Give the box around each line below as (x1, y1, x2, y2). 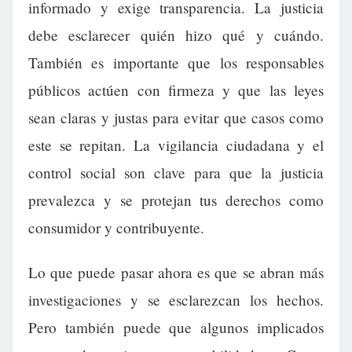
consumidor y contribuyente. (28, 218, 204, 238)
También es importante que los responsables (28, 53, 324, 73)
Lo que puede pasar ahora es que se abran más (28, 262, 324, 283)
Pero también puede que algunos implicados (28, 317, 324, 338)
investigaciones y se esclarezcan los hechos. (28, 290, 324, 310)
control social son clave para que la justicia (28, 163, 324, 183)
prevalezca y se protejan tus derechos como (28, 190, 324, 211)
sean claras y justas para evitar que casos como (28, 108, 324, 128)
